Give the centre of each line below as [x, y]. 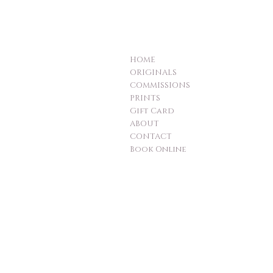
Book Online [158, 150]
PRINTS [145, 98]
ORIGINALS [153, 73]
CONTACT [151, 137]
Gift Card [152, 111]
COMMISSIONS [160, 86]
